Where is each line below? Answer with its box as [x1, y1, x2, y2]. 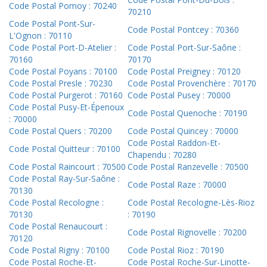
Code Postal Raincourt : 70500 [9, 161, 126, 173]
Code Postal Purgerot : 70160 [9, 89, 123, 101]
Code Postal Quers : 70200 [9, 125, 112, 137]
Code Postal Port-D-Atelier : [9, 42, 116, 54]
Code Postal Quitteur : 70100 [9, 143, 120, 155]
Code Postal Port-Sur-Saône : [128, 42, 241, 54]
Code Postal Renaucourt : [9, 221, 107, 232]
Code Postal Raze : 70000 [128, 179, 226, 191]
